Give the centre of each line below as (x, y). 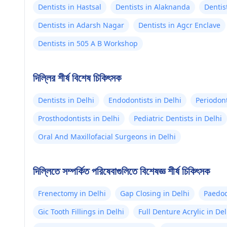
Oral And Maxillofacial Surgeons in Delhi (107, 137)
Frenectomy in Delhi (72, 193)
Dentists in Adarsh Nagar (81, 25)
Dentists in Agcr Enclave (179, 25)
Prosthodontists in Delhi (79, 118)
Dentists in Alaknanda (153, 7)
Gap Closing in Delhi (155, 193)
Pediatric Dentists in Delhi (178, 118)
